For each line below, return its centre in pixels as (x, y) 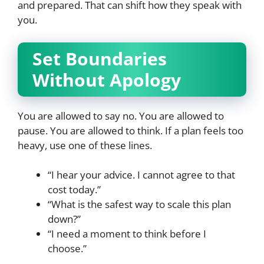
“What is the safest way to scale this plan (139, 204)
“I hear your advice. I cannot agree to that (141, 175)
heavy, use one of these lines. (85, 145)
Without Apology (107, 80)
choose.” (67, 249)
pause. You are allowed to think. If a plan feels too (131, 130)
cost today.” (74, 190)
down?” (64, 219)
